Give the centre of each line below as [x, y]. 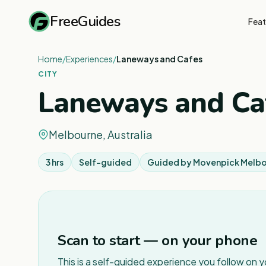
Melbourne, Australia [101, 134]
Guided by [170, 162]
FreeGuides [85, 21]
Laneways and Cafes [159, 59]
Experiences [89, 59]
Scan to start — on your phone [158, 240]
